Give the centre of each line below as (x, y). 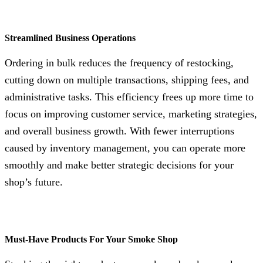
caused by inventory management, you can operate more (125, 148)
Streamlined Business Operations (70, 38)
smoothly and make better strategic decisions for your (119, 165)
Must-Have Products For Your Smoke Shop (91, 240)
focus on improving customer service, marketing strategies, (131, 114)
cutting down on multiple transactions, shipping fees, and (127, 80)
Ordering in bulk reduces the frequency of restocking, (119, 63)
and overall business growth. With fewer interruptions (119, 131)
